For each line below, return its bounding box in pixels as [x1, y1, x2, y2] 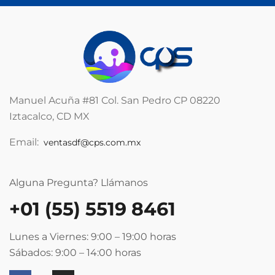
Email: [9, 136, 44, 148]
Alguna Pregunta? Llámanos [9, 176, 148, 188]
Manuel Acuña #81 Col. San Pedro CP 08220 [9, 94, 220, 106]
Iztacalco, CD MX [9, 110, 90, 122]
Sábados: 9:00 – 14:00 [9, 246, 115, 258]
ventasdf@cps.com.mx [44, 136, 141, 148]
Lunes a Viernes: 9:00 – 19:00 [9, 230, 150, 242]
